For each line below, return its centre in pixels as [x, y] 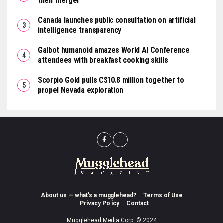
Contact [137, 203]
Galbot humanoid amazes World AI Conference [114, 50]
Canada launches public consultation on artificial [117, 20]
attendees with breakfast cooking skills [103, 60]
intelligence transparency [80, 30]
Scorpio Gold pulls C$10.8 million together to [111, 80]
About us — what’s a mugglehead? [88, 195]
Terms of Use [163, 195]
